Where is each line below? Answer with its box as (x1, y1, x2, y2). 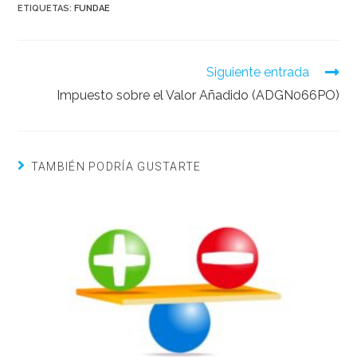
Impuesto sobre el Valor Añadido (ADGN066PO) (56, 88, 339, 104)
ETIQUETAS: (18, 3, 75, 14)
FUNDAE (74, 3, 111, 14)
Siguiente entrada (206, 65, 309, 80)
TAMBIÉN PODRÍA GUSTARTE (30, 160, 202, 174)
